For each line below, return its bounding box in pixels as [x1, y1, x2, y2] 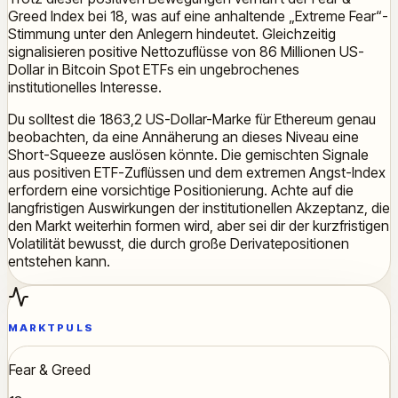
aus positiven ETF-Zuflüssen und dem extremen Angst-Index [8, 163, 386, 181]
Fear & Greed [9, 360, 91, 378]
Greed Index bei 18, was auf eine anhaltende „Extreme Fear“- [8, 6, 388, 25]
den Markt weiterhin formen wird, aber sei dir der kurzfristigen [8, 216, 389, 235]
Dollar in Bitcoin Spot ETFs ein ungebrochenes [8, 60, 299, 78]
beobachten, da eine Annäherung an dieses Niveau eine [8, 127, 359, 146]
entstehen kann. [8, 251, 110, 270]
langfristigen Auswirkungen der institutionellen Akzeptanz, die [8, 198, 390, 217]
